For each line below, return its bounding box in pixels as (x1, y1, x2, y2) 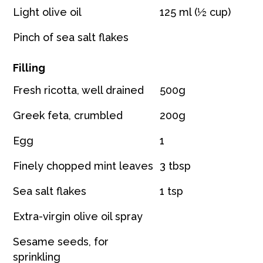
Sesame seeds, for (13, 235, 109, 248)
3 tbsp (160, 159, 191, 172)
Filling (13, 61, 46, 74)
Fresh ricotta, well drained (13, 83, 144, 96)
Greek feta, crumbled (13, 109, 123, 122)
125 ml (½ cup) (160, 5, 231, 18)
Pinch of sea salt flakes (13, 31, 129, 43)
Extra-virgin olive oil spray (13, 210, 143, 222)
